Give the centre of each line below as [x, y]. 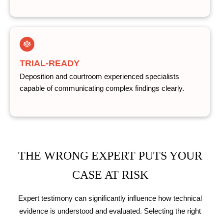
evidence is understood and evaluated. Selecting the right [110, 211]
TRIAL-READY [50, 63]
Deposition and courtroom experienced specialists [99, 76]
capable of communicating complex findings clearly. [102, 88]
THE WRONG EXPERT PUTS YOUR [110, 156]
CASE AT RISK [110, 175]
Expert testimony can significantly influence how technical [110, 199]
